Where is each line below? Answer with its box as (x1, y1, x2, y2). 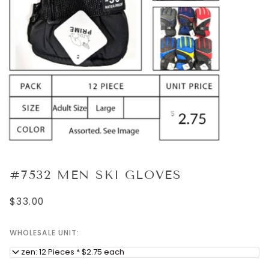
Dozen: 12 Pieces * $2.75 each (10, 246, 124, 258)
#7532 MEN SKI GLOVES (10, 167, 182, 182)
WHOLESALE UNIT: (10, 228, 80, 238)
